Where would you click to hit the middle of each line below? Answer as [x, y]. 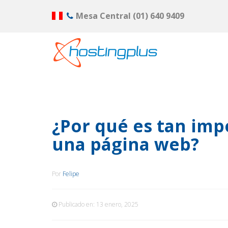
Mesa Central [104, 16]
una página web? [125, 144]
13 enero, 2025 [117, 204]
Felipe [71, 174]
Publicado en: [77, 204]
